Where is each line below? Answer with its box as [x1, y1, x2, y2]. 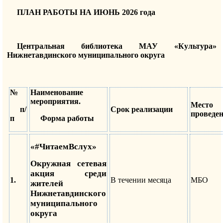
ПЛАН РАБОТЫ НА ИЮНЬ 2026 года [16, 7, 155, 16]
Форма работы [40, 113, 94, 122]
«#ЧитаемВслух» [30, 141, 97, 151]
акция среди [30, 169, 107, 179]
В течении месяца [110, 175, 171, 184]
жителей [30, 179, 63, 189]
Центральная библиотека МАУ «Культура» [16, 41, 217, 50]
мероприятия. [30, 97, 81, 106]
